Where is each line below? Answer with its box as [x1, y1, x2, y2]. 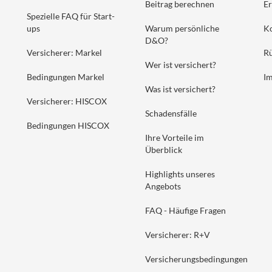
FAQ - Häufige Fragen [145, 205, 226, 216]
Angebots [145, 181, 181, 191]
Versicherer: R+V [145, 229, 210, 240]
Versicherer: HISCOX [27, 96, 107, 106]
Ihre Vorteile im [145, 132, 204, 143]
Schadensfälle [145, 108, 197, 118]
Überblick [145, 144, 182, 155]
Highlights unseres [145, 169, 215, 179]
